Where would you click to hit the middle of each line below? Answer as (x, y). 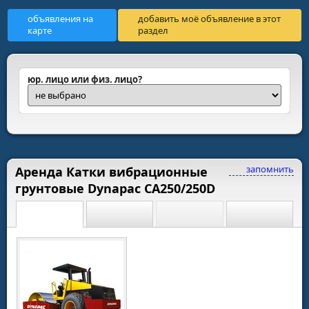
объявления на (60, 19)
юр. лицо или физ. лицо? (85, 79)
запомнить (269, 169)
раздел (153, 31)
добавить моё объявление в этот (209, 19)
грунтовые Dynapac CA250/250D (115, 188)
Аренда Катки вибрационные (111, 172)
